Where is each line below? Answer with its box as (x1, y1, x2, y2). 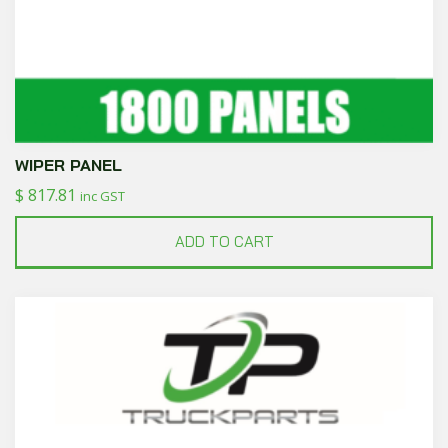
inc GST (80, 187, 125, 206)
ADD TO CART (174, 232, 274, 252)
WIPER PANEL (15, 155, 122, 176)
